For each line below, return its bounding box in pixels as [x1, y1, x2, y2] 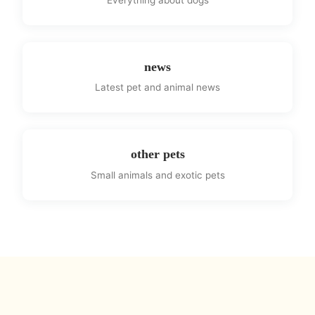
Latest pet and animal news [95, 82, 220, 94]
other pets [130, 147, 185, 162]
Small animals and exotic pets [90, 169, 225, 181]
